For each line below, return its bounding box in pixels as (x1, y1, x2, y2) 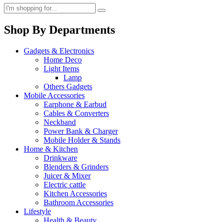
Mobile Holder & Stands (44, 135, 120, 144)
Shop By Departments (4, 23, 115, 36)
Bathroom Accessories (44, 198, 113, 207)
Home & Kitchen (24, 144, 78, 153)
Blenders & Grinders (44, 162, 109, 171)
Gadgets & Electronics (24, 46, 94, 55)
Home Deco (44, 55, 82, 64)
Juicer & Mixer (44, 171, 91, 180)
